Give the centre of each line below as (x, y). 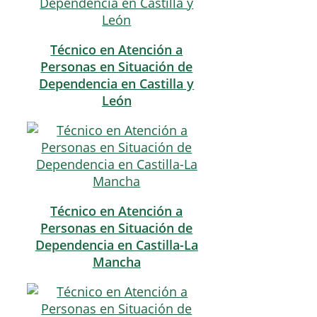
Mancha (116, 262)
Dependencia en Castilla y (117, 84)
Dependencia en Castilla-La (116, 245)
